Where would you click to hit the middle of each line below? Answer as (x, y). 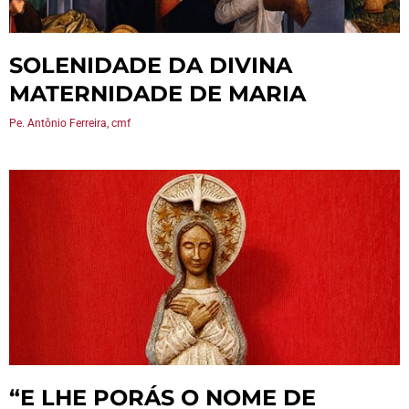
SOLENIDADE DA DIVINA (151, 65)
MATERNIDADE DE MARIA (157, 94)
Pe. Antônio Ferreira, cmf (70, 123)
